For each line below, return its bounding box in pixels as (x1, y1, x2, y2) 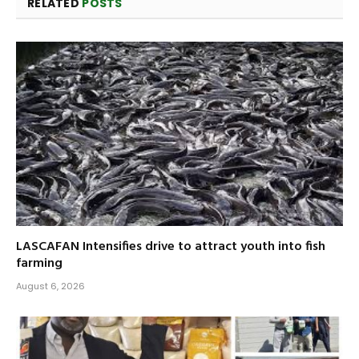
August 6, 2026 (16, 279, 85, 292)
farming (16, 252, 63, 274)
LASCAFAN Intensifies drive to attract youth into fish (16, 236, 325, 257)
